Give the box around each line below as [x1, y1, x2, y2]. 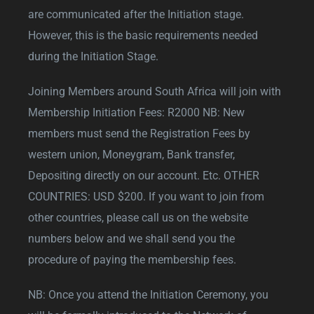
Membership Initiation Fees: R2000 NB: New [28, 105, 245, 119]
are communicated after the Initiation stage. [28, 7, 244, 21]
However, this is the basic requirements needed [28, 28, 258, 42]
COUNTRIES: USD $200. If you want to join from [28, 189, 264, 203]
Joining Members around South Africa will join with [28, 84, 281, 98]
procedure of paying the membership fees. [28, 252, 236, 266]
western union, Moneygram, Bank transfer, [28, 147, 235, 161]
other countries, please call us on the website [28, 210, 248, 224]
